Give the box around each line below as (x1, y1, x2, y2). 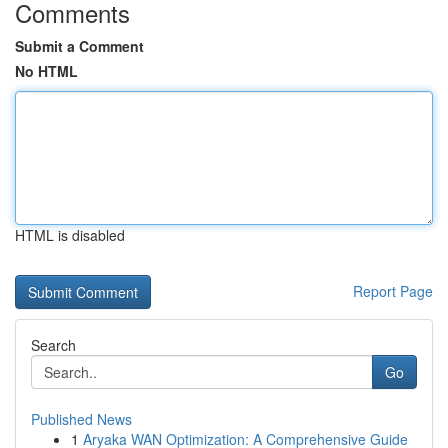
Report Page (353, 281, 433, 301)
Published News (31, 409, 132, 429)
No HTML (15, 61, 78, 81)
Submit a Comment (15, 36, 144, 56)
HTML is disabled (15, 225, 125, 245)
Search (31, 335, 76, 355)
